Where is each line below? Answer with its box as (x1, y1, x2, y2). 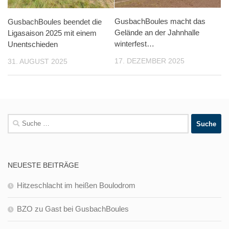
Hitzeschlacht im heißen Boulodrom (17, 181, 135, 190)
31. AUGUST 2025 (8, 57, 67, 65)
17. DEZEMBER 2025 (114, 56, 185, 65)
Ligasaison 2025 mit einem (8, 29, 97, 37)
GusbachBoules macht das (114, 16, 205, 26)
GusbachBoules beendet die (8, 17, 102, 26)
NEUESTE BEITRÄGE (8, 161, 79, 170)
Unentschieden (8, 40, 58, 49)
